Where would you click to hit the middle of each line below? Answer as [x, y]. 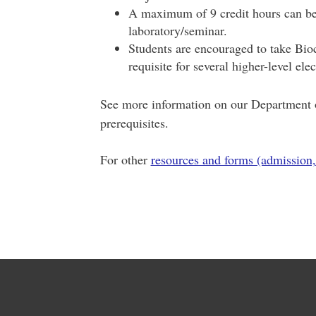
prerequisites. [134, 123]
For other [125, 159]
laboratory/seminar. [177, 30]
